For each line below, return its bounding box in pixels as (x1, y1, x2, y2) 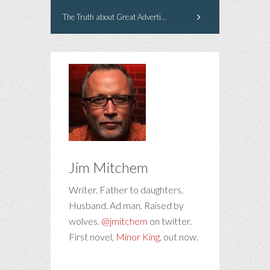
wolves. (69, 215, 101, 227)
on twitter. (148, 215, 192, 227)
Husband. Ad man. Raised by (69, 199, 184, 211)
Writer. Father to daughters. (69, 183, 183, 195)
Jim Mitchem (69, 158, 148, 176)
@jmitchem (101, 215, 148, 227)
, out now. (160, 230, 198, 242)
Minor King (116, 230, 160, 242)
